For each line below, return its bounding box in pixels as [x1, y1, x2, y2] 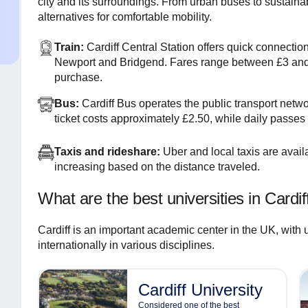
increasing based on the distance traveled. [54, 161, 261, 173]
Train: [54, 41, 87, 53]
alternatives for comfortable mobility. [38, 11, 212, 23]
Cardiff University [138, 280, 263, 299]
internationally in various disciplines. [38, 239, 215, 251]
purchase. [54, 71, 103, 83]
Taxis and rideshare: [54, 146, 164, 157]
